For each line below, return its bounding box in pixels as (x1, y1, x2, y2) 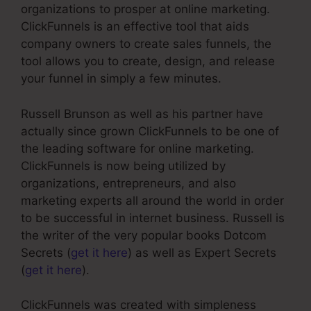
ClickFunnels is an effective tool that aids (21, 19, 249, 34)
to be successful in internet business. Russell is (21, 210, 285, 225)
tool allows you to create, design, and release (21, 54, 275, 69)
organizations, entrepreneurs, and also (21, 176, 236, 190)
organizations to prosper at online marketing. (21, 2, 270, 17)
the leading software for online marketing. (21, 141, 254, 155)
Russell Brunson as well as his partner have (21, 106, 263, 121)
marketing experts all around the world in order (21, 193, 284, 208)
